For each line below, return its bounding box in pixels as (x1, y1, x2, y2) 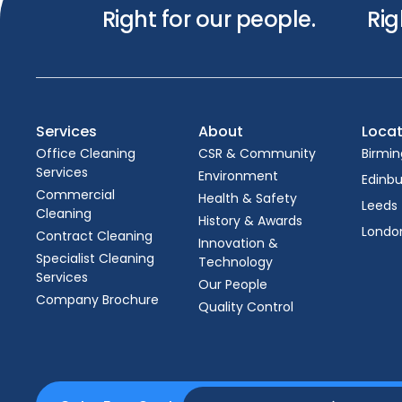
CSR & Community (198, 144, 317, 162)
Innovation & (198, 234, 279, 252)
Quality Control (198, 298, 294, 316)
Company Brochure (36, 291, 159, 309)
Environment (198, 167, 279, 185)
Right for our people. (101, 4, 316, 34)
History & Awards (198, 212, 303, 230)
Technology (198, 253, 274, 271)
